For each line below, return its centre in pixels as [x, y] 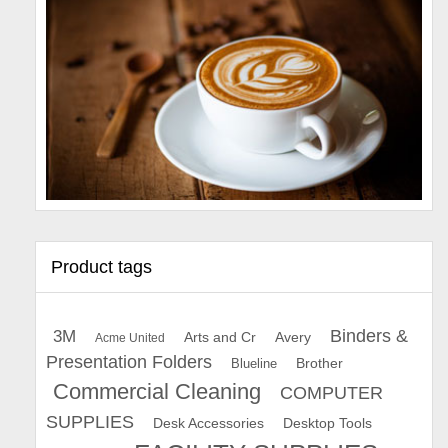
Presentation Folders [129, 361]
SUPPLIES [90, 421]
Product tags [101, 266]
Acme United [130, 337]
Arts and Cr [220, 336]
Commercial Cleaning [157, 391]
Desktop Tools [327, 423]
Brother [319, 362]
